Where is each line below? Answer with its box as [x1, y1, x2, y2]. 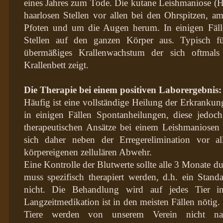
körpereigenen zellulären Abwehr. [23, 146, 152, 157]
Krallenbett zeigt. [23, 59, 89, 70]
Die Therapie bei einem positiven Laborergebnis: [23, 84, 222, 95]
